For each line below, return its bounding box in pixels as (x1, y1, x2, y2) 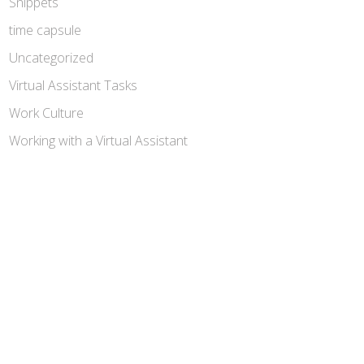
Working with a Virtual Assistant (9, 132, 188, 149)
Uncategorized (9, 49, 93, 67)
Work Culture (9, 104, 84, 122)
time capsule (9, 21, 81, 39)
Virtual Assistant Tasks (9, 76, 137, 94)
